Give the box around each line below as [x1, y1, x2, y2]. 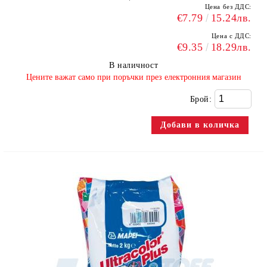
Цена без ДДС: [204, 3, 252, 10]
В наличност [108, 61, 159, 70]
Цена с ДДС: [211, 32, 252, 39]
